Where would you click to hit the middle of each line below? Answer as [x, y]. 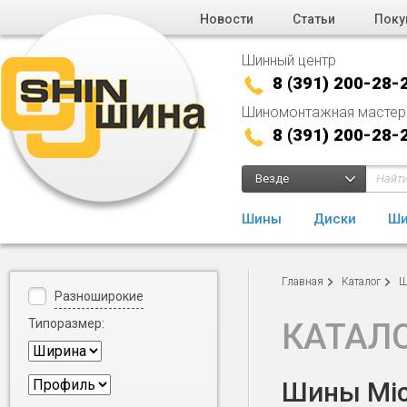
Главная [303, 282]
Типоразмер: [66, 323]
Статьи [314, 19]
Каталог [361, 282]
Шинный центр [289, 60]
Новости [227, 19]
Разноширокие [99, 296]
